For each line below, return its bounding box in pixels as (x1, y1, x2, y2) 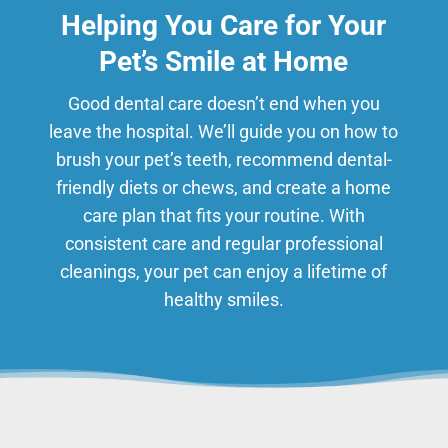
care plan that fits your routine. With (82, 204, 365, 226)
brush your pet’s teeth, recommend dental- (55, 148, 392, 170)
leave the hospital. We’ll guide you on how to (49, 120, 399, 142)
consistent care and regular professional (64, 232, 383, 254)
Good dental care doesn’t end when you (67, 92, 380, 114)
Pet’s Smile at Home (99, 44, 349, 78)
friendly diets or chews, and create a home (56, 176, 392, 198)
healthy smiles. (163, 288, 284, 310)
